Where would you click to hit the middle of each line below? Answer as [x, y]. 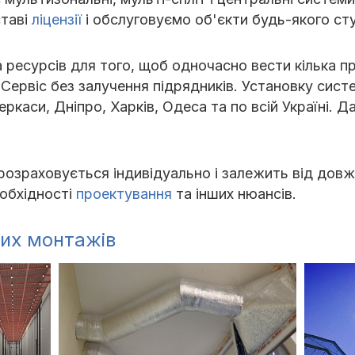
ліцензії [57, 19]
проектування [126, 194]
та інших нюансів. [236, 194]
